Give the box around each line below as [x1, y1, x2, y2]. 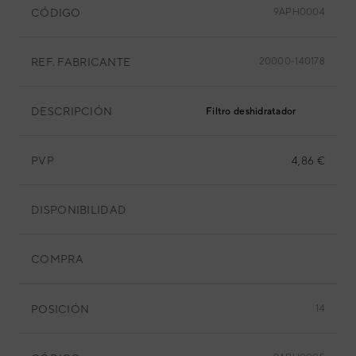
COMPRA [31, 252, 83, 265]
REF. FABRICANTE [31, 55, 131, 68]
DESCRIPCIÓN [31, 104, 113, 118]
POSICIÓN [31, 302, 90, 315]
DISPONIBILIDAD [31, 203, 127, 216]
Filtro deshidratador [206, 106, 296, 117]
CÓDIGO [31, 6, 81, 19]
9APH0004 [273, 6, 325, 17]
